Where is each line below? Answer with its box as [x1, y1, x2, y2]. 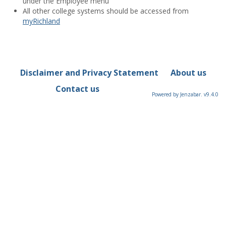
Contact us [55, 83, 99, 94]
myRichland [23, 16, 60, 26]
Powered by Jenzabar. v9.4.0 [152, 90, 218, 98]
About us [170, 67, 206, 78]
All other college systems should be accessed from [23, 6, 189, 16]
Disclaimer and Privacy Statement [20, 67, 158, 78]
